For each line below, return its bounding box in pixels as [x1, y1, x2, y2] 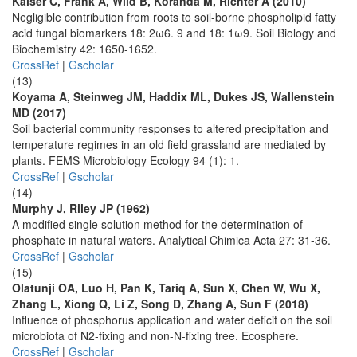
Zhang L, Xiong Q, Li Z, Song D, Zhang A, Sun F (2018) [12, 296, 308, 312]
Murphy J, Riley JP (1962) [12, 200, 150, 216]
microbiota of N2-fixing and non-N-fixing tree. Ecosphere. [12, 328, 299, 343]
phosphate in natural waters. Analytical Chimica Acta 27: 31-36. [12, 232, 331, 248]
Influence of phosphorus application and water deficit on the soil [12, 312, 332, 328]
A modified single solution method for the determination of [12, 216, 303, 232]
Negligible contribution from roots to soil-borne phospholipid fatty [12, 9, 336, 25]
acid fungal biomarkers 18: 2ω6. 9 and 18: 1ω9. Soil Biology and [12, 25, 336, 41]
